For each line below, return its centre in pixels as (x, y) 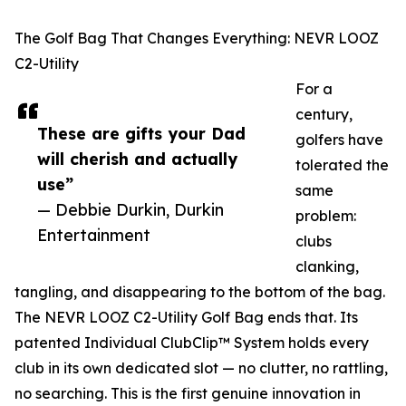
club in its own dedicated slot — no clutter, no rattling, (201, 368)
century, (324, 115)
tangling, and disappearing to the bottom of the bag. (200, 292)
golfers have (339, 140)
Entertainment (94, 235)
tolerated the (342, 165)
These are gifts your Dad (141, 134)
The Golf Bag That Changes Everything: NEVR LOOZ (197, 39)
